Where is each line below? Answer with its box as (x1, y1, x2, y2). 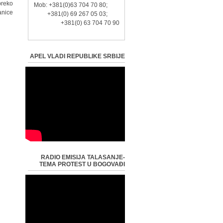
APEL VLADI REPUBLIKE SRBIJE (30, 53, 125, 60)
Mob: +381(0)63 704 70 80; (34, 1, 119, 8)
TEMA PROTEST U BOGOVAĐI (39, 161, 125, 168)
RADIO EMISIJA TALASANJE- (41, 154, 125, 161)
